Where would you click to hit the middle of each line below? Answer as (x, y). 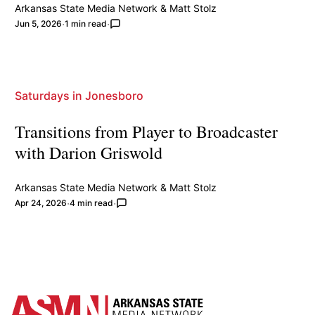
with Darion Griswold (89, 152)
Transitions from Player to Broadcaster (147, 131)
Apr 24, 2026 (41, 202)
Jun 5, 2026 (39, 23)
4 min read (92, 202)
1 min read (86, 23)
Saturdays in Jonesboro (79, 95)
